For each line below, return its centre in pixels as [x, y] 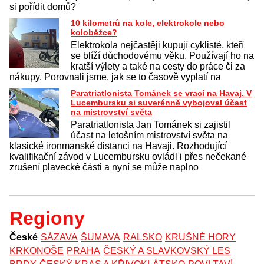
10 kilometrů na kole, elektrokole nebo [148, 23]
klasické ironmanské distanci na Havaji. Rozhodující [118, 146]
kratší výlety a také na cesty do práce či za [158, 67]
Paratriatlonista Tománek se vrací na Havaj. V [161, 93]
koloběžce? [94, 33]
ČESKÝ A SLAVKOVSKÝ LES [167, 251]
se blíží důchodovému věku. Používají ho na [162, 56]
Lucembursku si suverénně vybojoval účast [159, 103]
